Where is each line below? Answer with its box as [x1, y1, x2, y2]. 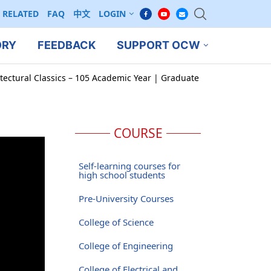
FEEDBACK [37, 39, 96, 52]
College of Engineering [78, 239, 173, 252]
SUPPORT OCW [116, 39, 200, 52]
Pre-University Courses [78, 192, 174, 204]
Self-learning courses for [78, 159, 180, 172]
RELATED [2, 8, 39, 19]
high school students [78, 168, 165, 181]
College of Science [78, 215, 154, 228]
